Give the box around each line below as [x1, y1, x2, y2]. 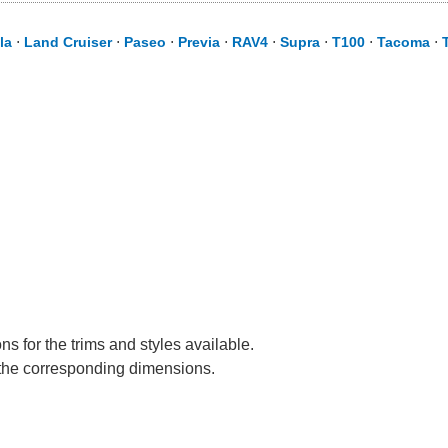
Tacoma [377, 34, 430, 50]
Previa [178, 34, 220, 50]
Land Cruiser [24, 34, 112, 50]
